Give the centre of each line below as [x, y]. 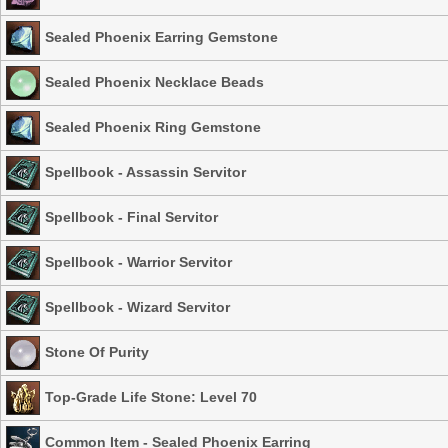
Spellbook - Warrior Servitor [138, 261]
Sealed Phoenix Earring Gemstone [161, 36]
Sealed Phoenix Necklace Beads [154, 81]
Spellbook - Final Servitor [131, 216]
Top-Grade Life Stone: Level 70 [151, 396]
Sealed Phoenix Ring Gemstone [153, 126]
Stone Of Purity [97, 351]
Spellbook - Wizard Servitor [137, 306]
